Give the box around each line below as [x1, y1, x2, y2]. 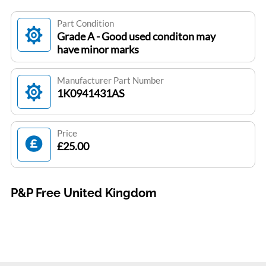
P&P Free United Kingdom [10, 186, 157, 201]
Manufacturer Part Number [56, 75, 164, 86]
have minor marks [56, 43, 139, 56]
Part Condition [56, 18, 114, 29]
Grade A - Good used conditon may [56, 30, 216, 43]
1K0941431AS [56, 87, 125, 100]
